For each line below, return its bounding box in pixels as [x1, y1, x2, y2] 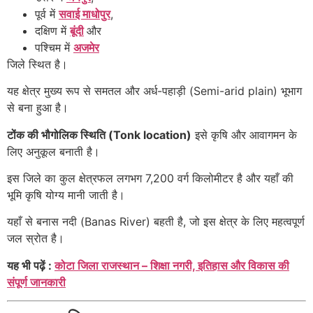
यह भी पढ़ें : [7, 258, 54, 272]
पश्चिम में [35, 40, 73, 54]
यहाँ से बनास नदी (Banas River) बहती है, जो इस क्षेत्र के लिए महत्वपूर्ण [7, 214, 305, 229]
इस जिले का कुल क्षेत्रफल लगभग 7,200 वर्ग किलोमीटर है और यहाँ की [7, 171, 293, 186]
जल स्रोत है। [7, 231, 64, 246]
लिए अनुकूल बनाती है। [7, 144, 100, 159]
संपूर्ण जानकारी [7, 275, 66, 289]
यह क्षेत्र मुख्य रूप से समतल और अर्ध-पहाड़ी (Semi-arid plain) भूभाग [7, 84, 302, 99]
